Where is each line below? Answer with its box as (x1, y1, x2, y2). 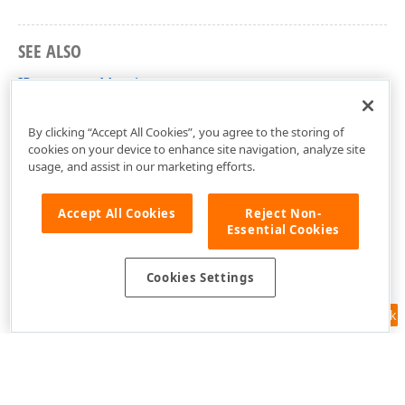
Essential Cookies (226, 221, 341, 238)
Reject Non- (245, 204, 322, 221)
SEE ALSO (18, 39, 81, 63)
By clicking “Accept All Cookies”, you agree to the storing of (27, 123, 344, 140)
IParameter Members (18, 73, 165, 93)
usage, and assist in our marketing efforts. (27, 157, 256, 174)
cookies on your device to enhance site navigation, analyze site (27, 140, 365, 157)
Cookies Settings (146, 269, 255, 287)
